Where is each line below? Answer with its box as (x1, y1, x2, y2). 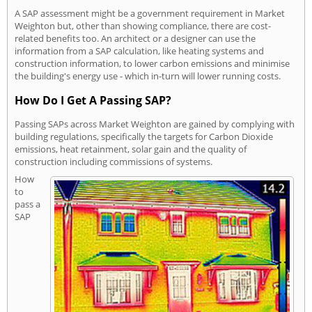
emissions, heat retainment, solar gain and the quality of (15, 142, 247, 155)
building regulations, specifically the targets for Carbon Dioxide (15, 130, 273, 143)
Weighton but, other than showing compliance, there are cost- (15, 19, 271, 33)
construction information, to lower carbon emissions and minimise (15, 57, 290, 70)
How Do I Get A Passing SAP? (15, 93, 171, 109)
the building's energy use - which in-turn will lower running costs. (15, 70, 281, 83)
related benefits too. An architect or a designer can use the (15, 32, 256, 45)
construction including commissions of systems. (15, 155, 212, 168)
